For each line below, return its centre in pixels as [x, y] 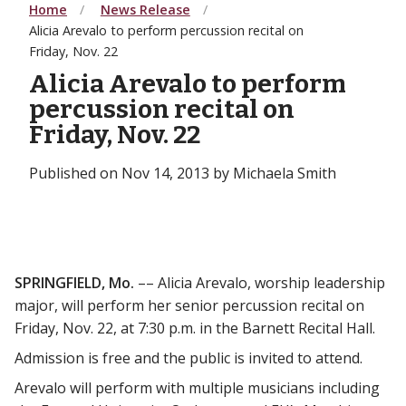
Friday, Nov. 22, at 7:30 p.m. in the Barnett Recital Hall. [195, 328]
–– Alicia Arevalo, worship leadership [261, 282]
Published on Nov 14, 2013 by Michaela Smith [183, 173]
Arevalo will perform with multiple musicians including [197, 387]
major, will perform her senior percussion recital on [189, 305]
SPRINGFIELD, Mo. [76, 282]
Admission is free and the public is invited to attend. [188, 358]
